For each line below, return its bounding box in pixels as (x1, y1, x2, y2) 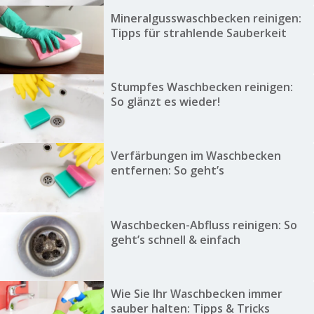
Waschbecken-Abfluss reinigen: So (110, 217, 297, 233)
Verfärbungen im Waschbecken (110, 148, 281, 164)
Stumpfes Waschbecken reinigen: (110, 78, 293, 95)
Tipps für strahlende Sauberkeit (110, 25, 287, 41)
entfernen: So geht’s (110, 163, 224, 179)
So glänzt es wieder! (110, 93, 220, 109)
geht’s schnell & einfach (110, 231, 240, 247)
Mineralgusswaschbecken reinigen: (110, 10, 301, 26)
